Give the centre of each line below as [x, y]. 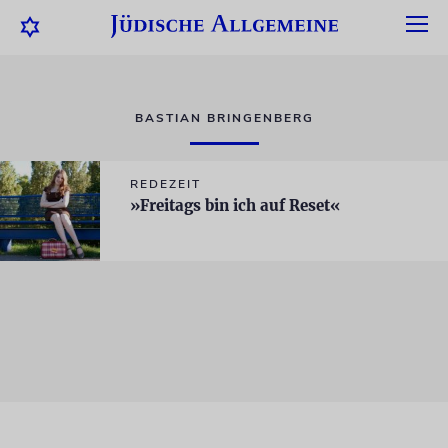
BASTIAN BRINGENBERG [224, 118]
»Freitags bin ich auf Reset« [235, 205]
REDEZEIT [165, 184]
